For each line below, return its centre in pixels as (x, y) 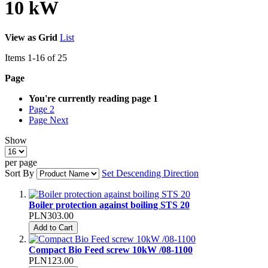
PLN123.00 (51, 260)
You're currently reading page (90, 98)
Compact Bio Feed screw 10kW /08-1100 (111, 249)
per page (21, 162)
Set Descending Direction (150, 173)
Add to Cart (53, 227)
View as (20, 37)
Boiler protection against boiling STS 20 (109, 205)
